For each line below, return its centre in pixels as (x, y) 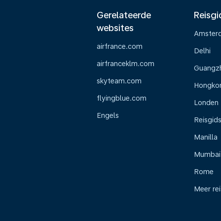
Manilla (205, 137)
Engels (108, 115)
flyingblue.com (122, 98)
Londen (206, 103)
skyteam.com (119, 81)
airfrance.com (120, 46)
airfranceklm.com (126, 64)
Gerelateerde (124, 15)
